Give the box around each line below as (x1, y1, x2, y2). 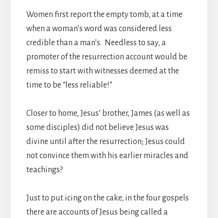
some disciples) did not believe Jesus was (26, 123, 169, 132)
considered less (118, 24, 172, 33)
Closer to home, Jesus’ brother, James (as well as (26, 109, 190, 118)
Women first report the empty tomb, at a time (26, 10, 182, 19)
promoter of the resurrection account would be (26, 52, 187, 61)
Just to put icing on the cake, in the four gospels (26, 193, 189, 202)
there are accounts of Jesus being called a (26, 207, 168, 217)
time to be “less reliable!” (26, 80, 115, 90)
